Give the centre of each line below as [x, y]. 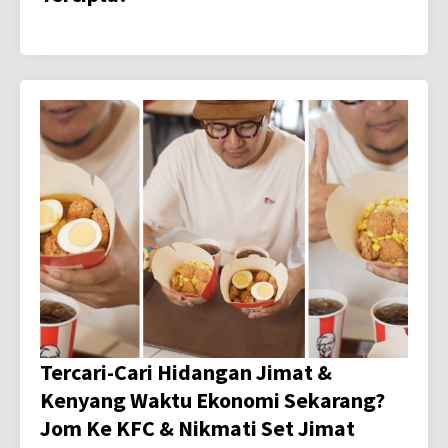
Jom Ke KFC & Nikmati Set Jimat [197, 427]
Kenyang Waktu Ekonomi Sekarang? [212, 399]
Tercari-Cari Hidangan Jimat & [186, 371]
